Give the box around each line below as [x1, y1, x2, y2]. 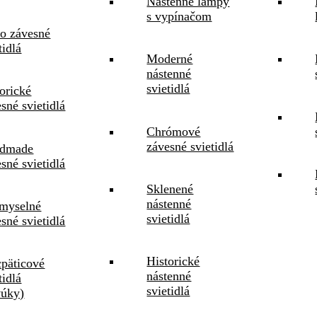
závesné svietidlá [146, 139, 234, 154]
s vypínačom [146, 9, 212, 24]
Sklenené [146, 181, 194, 196]
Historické [146, 253, 200, 268]
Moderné [146, 52, 193, 67]
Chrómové [146, 124, 201, 139]
